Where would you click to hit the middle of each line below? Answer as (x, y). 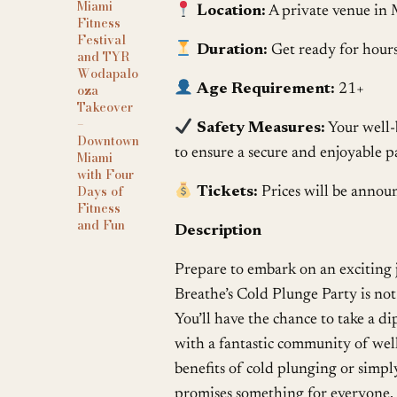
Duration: (232, 50)
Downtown (108, 141)
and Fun (101, 226)
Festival (101, 40)
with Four (105, 175)
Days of (100, 192)
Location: (231, 11)
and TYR (104, 57)
